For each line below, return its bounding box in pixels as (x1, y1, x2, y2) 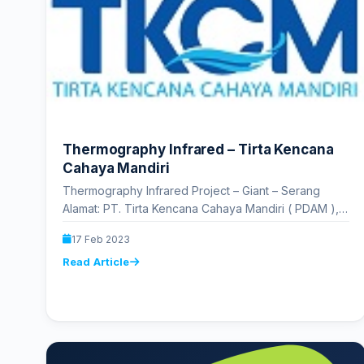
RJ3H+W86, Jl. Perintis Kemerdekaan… (63, 219, 271, 233)
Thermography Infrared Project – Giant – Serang (63, 183, 323, 197)
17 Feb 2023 (71, 232, 130, 245)
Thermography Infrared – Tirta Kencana (63, 141, 334, 158)
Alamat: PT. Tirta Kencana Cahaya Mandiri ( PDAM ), (63, 201, 339, 215)
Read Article (63, 254, 130, 268)
